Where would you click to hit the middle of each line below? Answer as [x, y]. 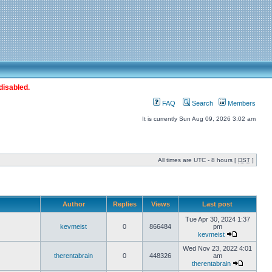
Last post [217, 204]
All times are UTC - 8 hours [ [198, 160]
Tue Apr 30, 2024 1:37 [217, 219]
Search [202, 103]
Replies [124, 204]
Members [241, 103]
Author [73, 204]
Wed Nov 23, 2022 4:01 [217, 248]
